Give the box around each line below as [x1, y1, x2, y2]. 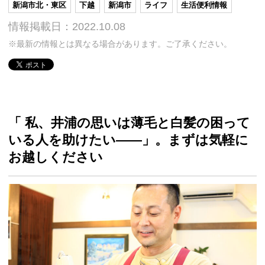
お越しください [8, 149, 103, 164]
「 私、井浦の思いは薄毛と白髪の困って [8, 115, 250, 130]
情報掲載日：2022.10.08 [8, 21, 125, 33]
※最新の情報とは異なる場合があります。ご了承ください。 [8, 40, 232, 49]
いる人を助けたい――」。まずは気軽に [8, 132, 248, 147]
